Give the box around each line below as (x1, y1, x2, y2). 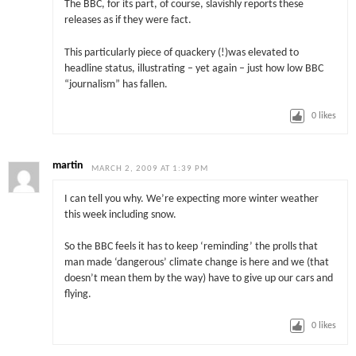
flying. (64, 289, 91, 300)
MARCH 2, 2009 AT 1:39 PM (91, 164, 209, 174)
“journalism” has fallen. (64, 79, 168, 90)
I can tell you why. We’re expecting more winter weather (64, 193, 319, 204)
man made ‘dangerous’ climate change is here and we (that (64, 257, 329, 269)
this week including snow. (64, 209, 176, 220)
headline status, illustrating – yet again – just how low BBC (64, 63, 323, 74)
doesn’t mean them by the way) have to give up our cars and (64, 273, 333, 284)
